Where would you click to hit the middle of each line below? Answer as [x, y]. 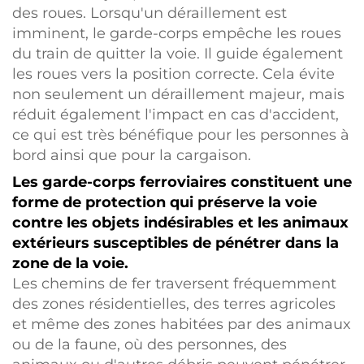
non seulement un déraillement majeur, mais [178, 94]
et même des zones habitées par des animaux [182, 324]
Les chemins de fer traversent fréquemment [174, 284]
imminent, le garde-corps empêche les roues [177, 33]
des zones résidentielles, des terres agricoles [174, 304]
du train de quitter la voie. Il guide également [178, 54]
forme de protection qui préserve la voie [165, 202]
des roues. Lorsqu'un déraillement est [149, 13]
